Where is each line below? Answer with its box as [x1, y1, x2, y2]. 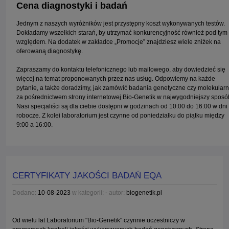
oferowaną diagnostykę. [16, 47, 83, 55]
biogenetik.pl [126, 189, 162, 196]
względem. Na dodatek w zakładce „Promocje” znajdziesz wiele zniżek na [16, 38, 221, 45]
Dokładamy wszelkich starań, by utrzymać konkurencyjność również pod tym [16, 29, 227, 36]
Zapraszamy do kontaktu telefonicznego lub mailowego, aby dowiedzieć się [16, 65, 225, 73]
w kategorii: [71, 189, 105, 196]
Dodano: [12, 189, 38, 196]
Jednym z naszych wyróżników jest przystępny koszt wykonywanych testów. [16, 19, 225, 27]
